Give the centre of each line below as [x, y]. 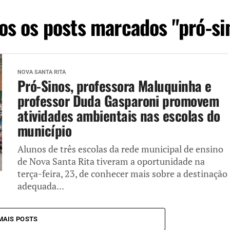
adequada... [41, 186]
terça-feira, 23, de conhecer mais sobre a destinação [122, 174]
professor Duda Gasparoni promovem [118, 101]
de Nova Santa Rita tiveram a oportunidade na [111, 162]
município [45, 131]
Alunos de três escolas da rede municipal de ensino [120, 149]
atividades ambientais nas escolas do [119, 116]
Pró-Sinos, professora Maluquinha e [114, 86]
